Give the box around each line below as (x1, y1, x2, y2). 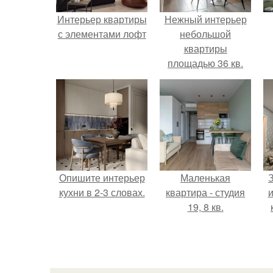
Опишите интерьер (58, 171, 145, 185)
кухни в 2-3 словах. (58, 185, 145, 199)
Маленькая (180, 171, 230, 185)
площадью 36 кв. (168, 56, 243, 70)
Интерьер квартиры (57, 12, 147, 26)
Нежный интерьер (164, 12, 247, 26)
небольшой (180, 27, 231, 41)
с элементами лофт (57, 27, 146, 41)
